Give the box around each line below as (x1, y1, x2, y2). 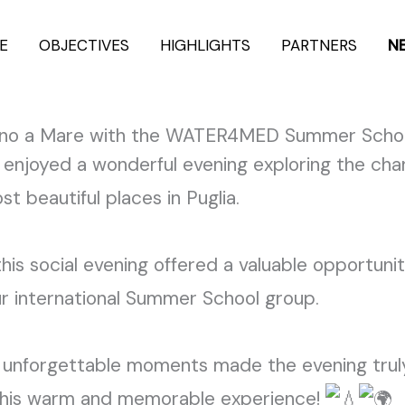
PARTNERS (281, 34, 357, 55)
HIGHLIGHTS (160, 34, 250, 55)
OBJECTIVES (39, 34, 129, 55)
